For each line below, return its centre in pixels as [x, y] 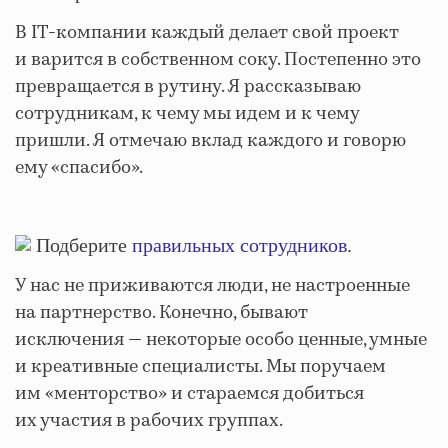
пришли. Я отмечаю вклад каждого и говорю [210, 140]
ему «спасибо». [79, 167]
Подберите [84, 244]
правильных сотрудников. [242, 244]
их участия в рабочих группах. [149, 420]
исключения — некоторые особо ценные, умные [221, 339]
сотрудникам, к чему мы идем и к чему [187, 113]
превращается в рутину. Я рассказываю [188, 86]
